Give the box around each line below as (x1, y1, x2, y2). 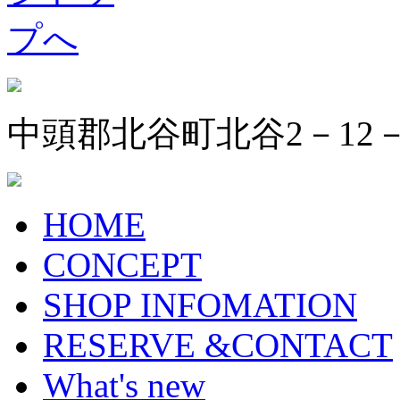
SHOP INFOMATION (43, 285, 357, 324)
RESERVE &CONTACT (43, 325, 393, 364)
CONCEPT (43, 245, 202, 284)
